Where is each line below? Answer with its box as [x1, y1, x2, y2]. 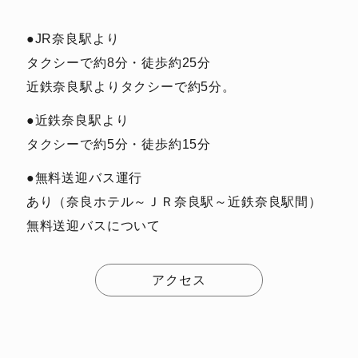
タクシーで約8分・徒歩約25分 [26, 54, 212, 70]
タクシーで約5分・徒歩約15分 [26, 136, 212, 151]
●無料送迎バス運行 [26, 170, 143, 185]
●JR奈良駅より [26, 30, 120, 46]
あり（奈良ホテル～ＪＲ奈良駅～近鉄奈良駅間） [26, 194, 322, 209]
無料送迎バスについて [26, 218, 161, 233]
